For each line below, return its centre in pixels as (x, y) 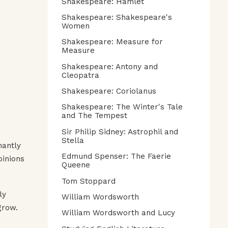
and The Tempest (94, 116)
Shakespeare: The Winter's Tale (122, 107)
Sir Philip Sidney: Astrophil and (120, 132)
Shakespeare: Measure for (112, 42)
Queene (76, 165)
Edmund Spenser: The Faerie (116, 156)
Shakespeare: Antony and (110, 66)
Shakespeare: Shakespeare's (117, 17)
